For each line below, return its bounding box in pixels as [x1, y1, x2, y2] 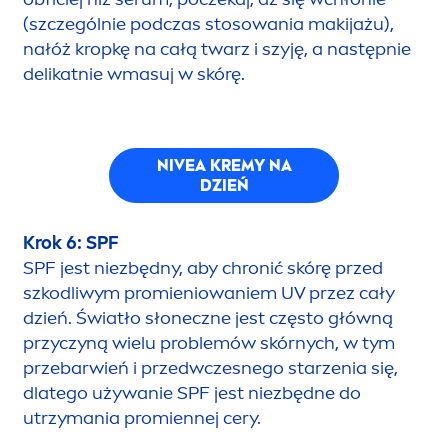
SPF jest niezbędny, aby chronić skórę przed [23, 257, 383, 280]
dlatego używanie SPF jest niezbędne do [23, 382, 361, 405]
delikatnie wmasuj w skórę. [23, 63, 245, 86]
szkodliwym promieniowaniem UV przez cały [23, 282, 395, 305]
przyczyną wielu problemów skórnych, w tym [23, 332, 395, 355]
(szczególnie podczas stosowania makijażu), [23, 13, 394, 36]
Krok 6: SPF [23, 232, 119, 255]
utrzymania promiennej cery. [23, 407, 261, 430]
